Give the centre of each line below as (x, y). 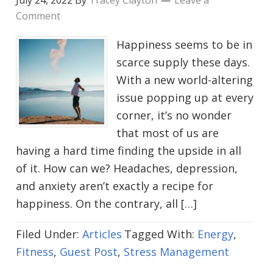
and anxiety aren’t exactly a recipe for (115, 186)
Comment (38, 16)
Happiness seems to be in (184, 45)
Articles (102, 234)
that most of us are (168, 133)
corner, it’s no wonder (174, 115)
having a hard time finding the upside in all (129, 151)
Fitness (35, 252)
